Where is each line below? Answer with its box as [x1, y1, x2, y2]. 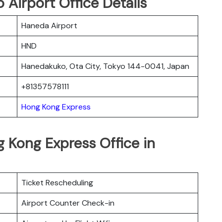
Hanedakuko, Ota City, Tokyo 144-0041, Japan [21, 60, 189, 71]
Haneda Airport [21, 20, 77, 31]
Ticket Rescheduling [21, 177, 93, 188]
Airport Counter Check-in [21, 197, 114, 208]
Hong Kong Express [21, 101, 91, 112]
